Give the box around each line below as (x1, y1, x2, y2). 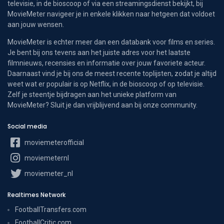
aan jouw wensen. (7, 20, 64, 29)
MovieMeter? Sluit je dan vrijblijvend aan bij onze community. (7, 101, 197, 109)
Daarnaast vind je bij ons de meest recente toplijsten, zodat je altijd (7, 69, 216, 78)
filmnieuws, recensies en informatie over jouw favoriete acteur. (7, 59, 205, 67)
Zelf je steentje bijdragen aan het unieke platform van (7, 90, 176, 99)
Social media (7, 122, 47, 131)
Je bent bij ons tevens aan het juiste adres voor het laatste (7, 48, 190, 57)
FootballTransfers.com (15, 205, 86, 214)
